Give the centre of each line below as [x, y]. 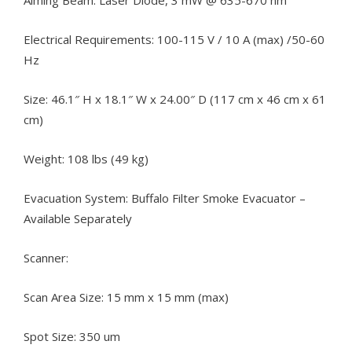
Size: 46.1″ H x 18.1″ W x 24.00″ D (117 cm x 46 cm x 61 [175, 99]
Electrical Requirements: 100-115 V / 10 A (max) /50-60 [174, 40]
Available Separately [78, 219]
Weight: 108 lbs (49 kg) [86, 159]
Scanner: [46, 258]
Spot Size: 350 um [72, 337]
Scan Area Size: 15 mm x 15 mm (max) [126, 297]
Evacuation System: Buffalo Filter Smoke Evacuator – [165, 198]
